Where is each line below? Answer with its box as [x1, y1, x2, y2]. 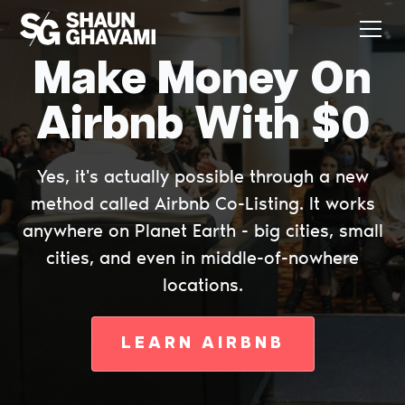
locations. [162, 274, 243, 296]
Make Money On [33, 57, 372, 103]
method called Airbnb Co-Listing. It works [30, 193, 375, 214]
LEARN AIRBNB [120, 335, 285, 352]
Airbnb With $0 [35, 102, 370, 148]
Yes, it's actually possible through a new [36, 165, 369, 187]
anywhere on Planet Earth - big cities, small [22, 220, 383, 241]
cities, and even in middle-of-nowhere [46, 247, 359, 268]
